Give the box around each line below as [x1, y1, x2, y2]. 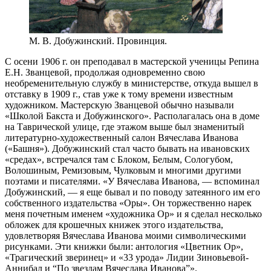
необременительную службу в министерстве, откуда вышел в [5, 77, 258, 88]
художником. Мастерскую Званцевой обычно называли [5, 99, 234, 110]
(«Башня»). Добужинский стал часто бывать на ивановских [5, 143, 250, 154]
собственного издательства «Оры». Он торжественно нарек [5, 197, 252, 208]
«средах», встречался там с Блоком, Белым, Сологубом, [5, 154, 233, 165]
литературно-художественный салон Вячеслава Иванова [5, 132, 238, 143]
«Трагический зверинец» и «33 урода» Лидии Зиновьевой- [5, 252, 249, 263]
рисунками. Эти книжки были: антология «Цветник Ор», [5, 241, 243, 252]
